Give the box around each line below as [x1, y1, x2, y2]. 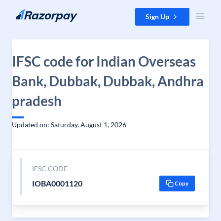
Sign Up [146, 12, 169, 21]
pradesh [12, 92, 62, 109]
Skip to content [8, 8, 55, 17]
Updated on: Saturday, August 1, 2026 [12, 120, 126, 129]
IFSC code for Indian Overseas [12, 53, 196, 70]
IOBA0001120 [32, 179, 82, 188]
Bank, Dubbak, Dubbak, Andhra [12, 73, 204, 89]
